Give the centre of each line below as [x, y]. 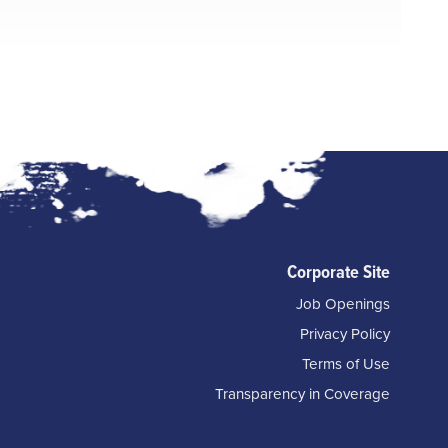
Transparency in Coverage [302, 393]
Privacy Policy [344, 333]
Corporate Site [338, 271]
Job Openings [342, 303]
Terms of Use [345, 363]
